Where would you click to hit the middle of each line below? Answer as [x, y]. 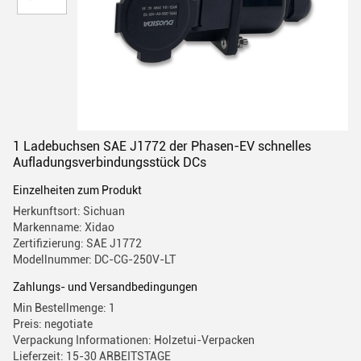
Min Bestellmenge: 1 [64, 308]
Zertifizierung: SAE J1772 [77, 243]
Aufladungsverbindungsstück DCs [110, 162]
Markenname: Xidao [64, 227]
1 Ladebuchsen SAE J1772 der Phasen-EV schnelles [162, 146]
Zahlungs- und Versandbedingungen [105, 287]
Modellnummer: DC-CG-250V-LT [94, 259]
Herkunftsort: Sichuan [69, 211]
